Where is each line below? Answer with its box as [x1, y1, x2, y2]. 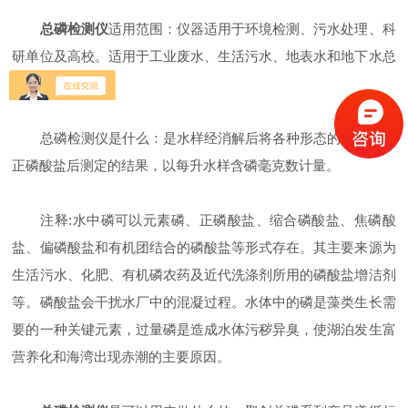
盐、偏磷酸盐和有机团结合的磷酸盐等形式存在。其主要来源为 [12, 240, 396, 255]
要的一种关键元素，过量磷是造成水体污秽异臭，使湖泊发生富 [12, 321, 396, 337]
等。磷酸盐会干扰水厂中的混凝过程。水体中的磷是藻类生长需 [12, 294, 396, 310]
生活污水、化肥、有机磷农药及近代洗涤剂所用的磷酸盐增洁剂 [12, 267, 396, 282]
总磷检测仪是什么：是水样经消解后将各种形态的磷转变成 [12, 130, 396, 146]
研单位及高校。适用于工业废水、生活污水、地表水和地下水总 [12, 48, 396, 64]
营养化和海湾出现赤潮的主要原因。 [12, 349, 231, 364]
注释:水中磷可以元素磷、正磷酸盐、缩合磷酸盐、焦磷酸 [12, 212, 396, 228]
